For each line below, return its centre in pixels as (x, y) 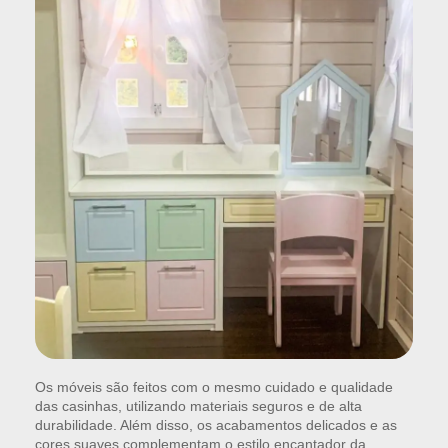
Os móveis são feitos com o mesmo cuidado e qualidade (214, 387)
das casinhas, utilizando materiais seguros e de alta (198, 406)
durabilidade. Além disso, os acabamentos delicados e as (216, 425)
